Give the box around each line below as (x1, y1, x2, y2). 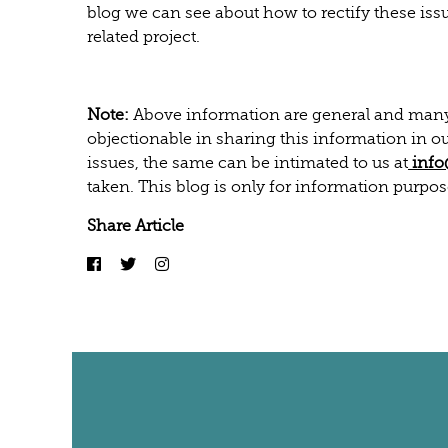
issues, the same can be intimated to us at (87, 153, 408, 172)
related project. (87, 27, 200, 46)
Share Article (87, 216, 184, 235)
